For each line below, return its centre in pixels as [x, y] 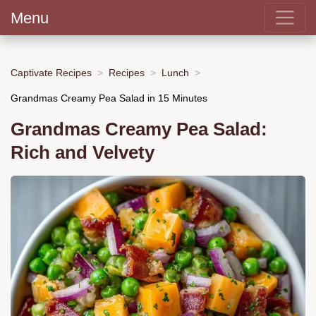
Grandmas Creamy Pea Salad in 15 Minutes [109, 98]
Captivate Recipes [51, 72]
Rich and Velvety [83, 153]
